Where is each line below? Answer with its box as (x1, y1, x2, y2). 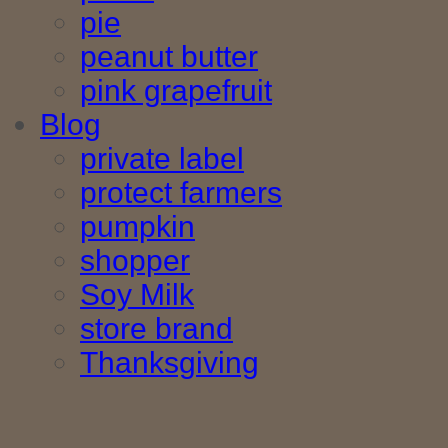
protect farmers (80, 176, 282, 210)
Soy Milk (80, 278, 194, 312)
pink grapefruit (80, 74, 272, 108)
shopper (80, 244, 190, 278)
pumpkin (80, 210, 195, 244)
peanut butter (80, 40, 258, 74)
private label (80, 142, 244, 176)
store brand (80, 312, 233, 346)
